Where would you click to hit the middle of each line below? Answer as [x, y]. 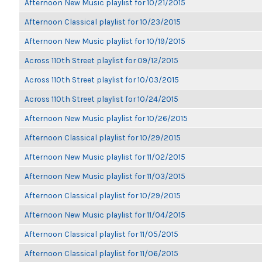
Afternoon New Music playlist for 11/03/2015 [105, 176]
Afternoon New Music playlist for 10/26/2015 [106, 118]
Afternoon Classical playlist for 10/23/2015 [103, 22]
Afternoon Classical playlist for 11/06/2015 [101, 253]
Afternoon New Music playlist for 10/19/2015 [105, 41]
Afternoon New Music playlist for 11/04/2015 [105, 215]
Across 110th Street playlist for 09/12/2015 [101, 60]
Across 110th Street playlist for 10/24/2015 [101, 99]
